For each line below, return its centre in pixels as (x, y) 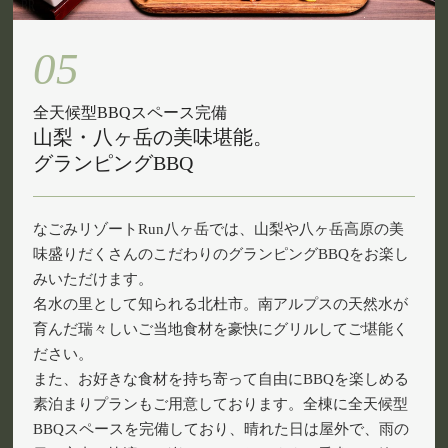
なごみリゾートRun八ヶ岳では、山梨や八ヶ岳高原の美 (219, 229)
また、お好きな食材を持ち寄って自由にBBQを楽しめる (221, 379)
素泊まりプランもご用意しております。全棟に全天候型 (221, 404)
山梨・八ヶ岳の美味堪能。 (153, 137)
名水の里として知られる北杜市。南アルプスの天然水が (221, 304)
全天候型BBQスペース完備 (130, 113)
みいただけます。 (93, 279)
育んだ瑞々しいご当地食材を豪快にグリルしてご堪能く (221, 329)
